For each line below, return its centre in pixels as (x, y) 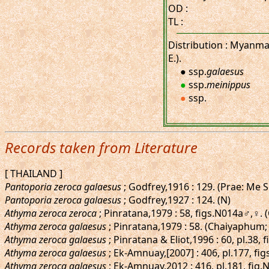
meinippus (228, 85)
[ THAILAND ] (34, 174)
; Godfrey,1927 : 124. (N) (176, 200)
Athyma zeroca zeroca (51, 213)
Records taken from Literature (101, 147)
